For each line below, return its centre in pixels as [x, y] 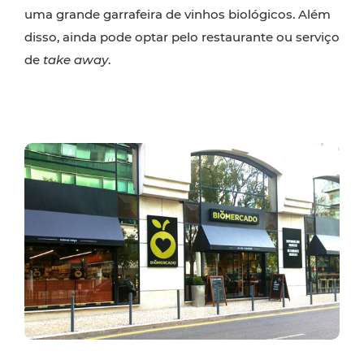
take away [74, 59]
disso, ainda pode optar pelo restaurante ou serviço [182, 37]
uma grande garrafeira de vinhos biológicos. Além [178, 14]
